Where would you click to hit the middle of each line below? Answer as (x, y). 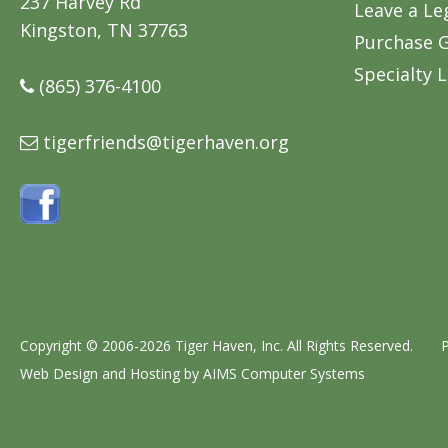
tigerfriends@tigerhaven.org (166, 141)
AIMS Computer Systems (284, 374)
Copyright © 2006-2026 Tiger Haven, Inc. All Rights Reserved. (230, 346)
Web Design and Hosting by (111, 374)
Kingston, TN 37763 (104, 29)
